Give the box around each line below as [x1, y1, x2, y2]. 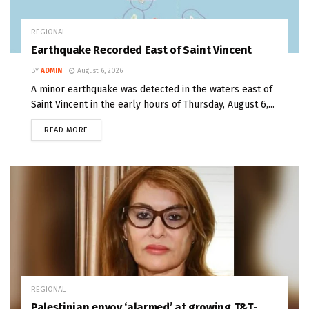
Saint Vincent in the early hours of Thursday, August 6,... [31, 99, 275, 111]
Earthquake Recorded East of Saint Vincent [31, 43, 252, 57]
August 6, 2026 [75, 67, 123, 76]
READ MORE [44, 126, 88, 135]
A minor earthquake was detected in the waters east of [31, 83, 272, 96]
